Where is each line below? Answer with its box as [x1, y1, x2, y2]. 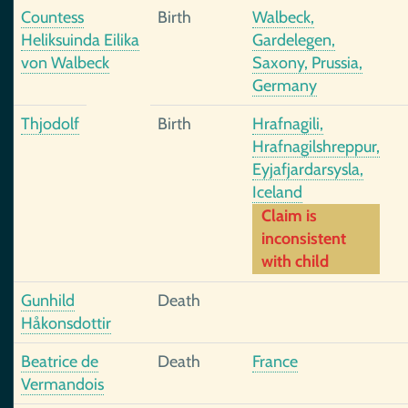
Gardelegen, [252, 30, 335, 50]
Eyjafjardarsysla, [252, 159, 363, 179]
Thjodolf [21, 114, 79, 134]
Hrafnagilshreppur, [252, 137, 380, 157]
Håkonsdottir [21, 313, 111, 333]
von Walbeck [21, 53, 109, 73]
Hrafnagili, [252, 114, 323, 134]
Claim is [261, 206, 317, 226]
